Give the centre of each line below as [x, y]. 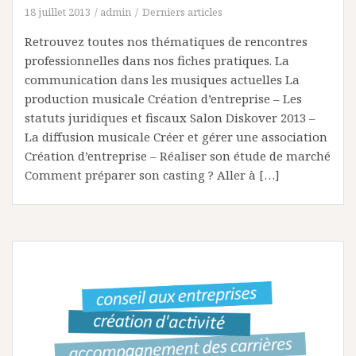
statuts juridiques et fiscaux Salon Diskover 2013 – [170, 117]
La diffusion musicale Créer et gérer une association [176, 136]
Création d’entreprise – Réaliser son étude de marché [178, 155]
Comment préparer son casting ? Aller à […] [152, 174]
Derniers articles [182, 12]
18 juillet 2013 [58, 12]
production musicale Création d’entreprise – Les [163, 98]
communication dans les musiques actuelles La [162, 79]
